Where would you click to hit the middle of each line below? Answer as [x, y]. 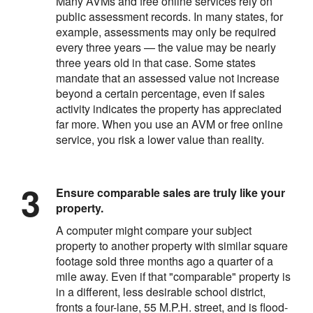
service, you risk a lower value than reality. [160, 139]
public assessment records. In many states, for [169, 16]
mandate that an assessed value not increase [168, 78]
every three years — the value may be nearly [166, 47]
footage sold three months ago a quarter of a [165, 261]
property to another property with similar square [172, 245]
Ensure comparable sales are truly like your [170, 192]
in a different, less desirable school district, [161, 291]
